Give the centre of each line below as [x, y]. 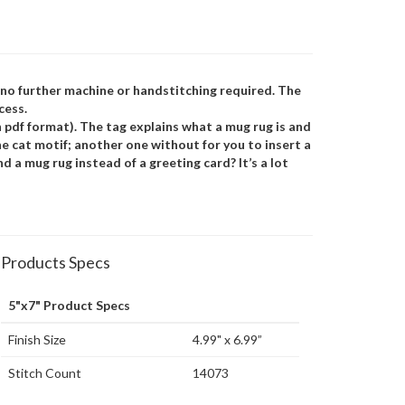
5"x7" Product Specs [69, 305]
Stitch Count [45, 373]
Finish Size [37, 339]
